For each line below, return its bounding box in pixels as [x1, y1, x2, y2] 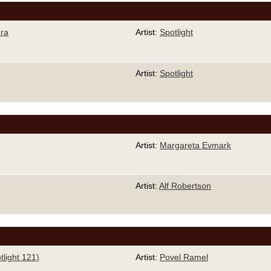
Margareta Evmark [160, 140, 231, 150]
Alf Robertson [159, 180, 211, 191]
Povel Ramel [160, 252, 208, 262]
